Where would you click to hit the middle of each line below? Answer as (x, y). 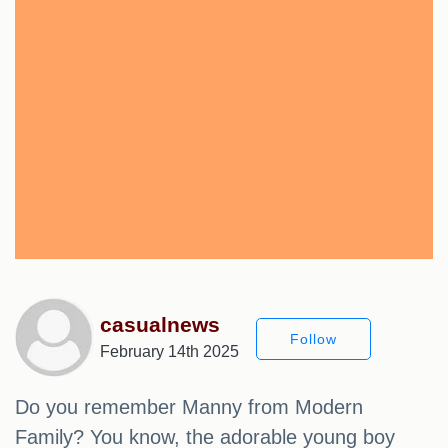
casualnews (160, 325)
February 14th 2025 (169, 352)
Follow (313, 339)
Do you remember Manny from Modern (189, 407)
